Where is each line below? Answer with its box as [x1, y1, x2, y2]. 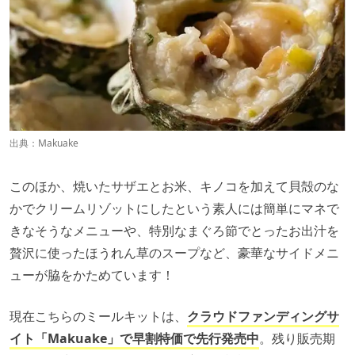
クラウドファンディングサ [187, 307, 339, 325]
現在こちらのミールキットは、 [10, 307, 187, 325]
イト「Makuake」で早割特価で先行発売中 [10, 329, 259, 347]
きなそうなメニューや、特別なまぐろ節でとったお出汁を [10, 221, 339, 239]
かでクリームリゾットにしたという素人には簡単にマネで [10, 199, 339, 217]
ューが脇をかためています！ [10, 265, 174, 284]
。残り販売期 [259, 329, 335, 347]
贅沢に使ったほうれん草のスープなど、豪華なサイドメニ [10, 243, 339, 261]
